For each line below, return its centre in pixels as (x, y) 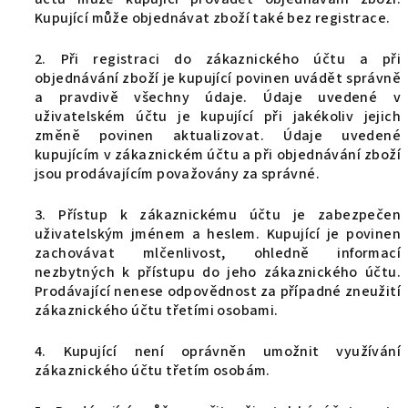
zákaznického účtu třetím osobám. (153, 371)
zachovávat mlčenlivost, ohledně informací (218, 253)
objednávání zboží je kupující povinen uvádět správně (218, 78)
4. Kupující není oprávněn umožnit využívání (218, 352)
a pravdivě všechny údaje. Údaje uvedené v (218, 97)
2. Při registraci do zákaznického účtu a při (218, 59)
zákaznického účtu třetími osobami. (157, 311)
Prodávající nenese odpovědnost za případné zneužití (218, 291)
